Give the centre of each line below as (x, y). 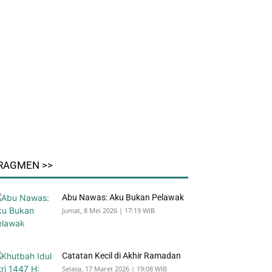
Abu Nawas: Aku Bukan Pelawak (123, 198)
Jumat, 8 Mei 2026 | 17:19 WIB (108, 211)
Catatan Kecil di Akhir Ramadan (121, 256)
